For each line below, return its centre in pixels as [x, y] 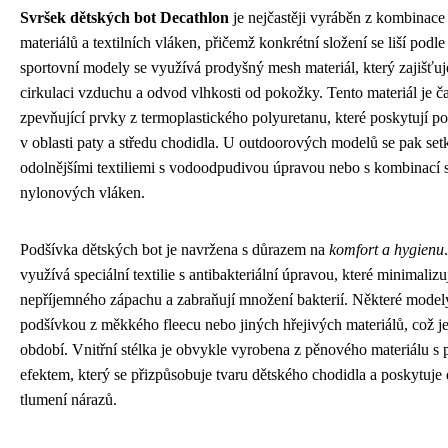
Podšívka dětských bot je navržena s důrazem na [174, 249]
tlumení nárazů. [68, 399]
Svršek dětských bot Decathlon [124, 17]
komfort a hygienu [386, 249]
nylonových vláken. [82, 192]
